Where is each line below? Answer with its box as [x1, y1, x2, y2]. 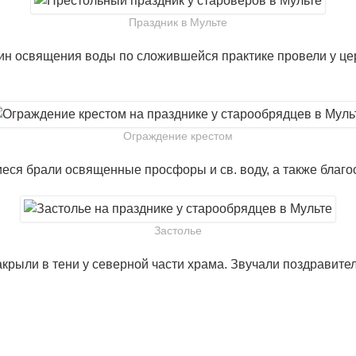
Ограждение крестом [123, 130, 233, 142]
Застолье [154, 224, 202, 237]
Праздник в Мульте [129, 16, 227, 29]
